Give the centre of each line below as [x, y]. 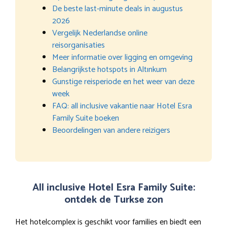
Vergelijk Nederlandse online [100, 33]
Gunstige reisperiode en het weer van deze [123, 82]
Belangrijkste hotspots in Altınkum [109, 69]
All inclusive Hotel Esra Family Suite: [113, 187]
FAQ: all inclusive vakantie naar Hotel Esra [122, 106]
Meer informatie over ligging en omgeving [122, 57]
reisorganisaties [79, 45]
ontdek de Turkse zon [113, 200]
